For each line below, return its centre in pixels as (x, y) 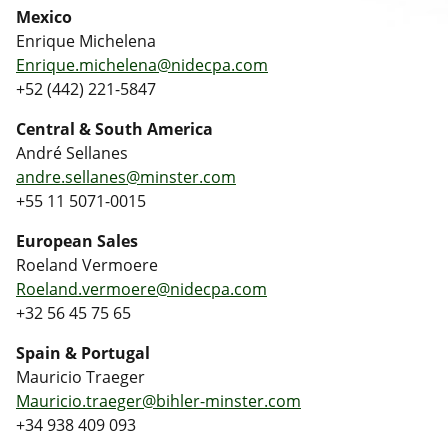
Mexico (44, 16)
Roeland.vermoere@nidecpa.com (141, 288)
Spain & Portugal (83, 352)
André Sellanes (72, 152)
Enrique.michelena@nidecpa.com (142, 64)
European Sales (77, 240)
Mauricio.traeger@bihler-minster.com (158, 400)
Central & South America (114, 128)
